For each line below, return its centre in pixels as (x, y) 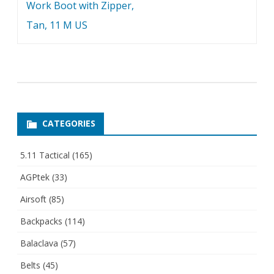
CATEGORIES (69, 124)
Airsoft (33, 199)
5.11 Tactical (45, 155)
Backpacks (41, 221)
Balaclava (39, 243)
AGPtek (35, 177)
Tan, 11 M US (57, 25)
